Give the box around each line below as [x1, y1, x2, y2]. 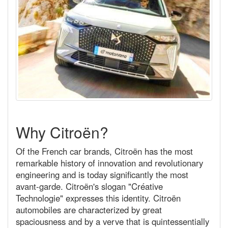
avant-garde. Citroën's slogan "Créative [16, 180, 163, 193]
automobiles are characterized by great [16, 204, 162, 216]
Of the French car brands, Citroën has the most [16, 145, 193, 158]
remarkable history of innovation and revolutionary [16, 157, 203, 169]
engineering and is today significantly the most [16, 168, 188, 181]
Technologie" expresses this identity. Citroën [16, 192, 181, 205]
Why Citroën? [16, 121, 108, 144]
